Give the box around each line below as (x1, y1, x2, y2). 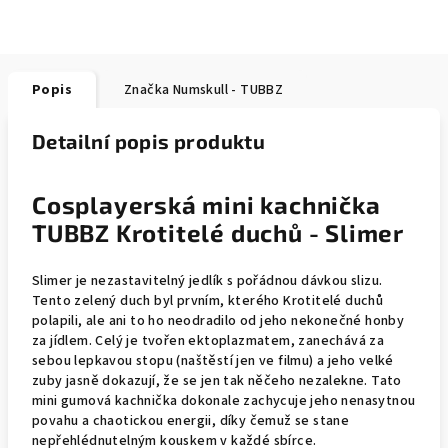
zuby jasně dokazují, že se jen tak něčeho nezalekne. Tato (32, 371, 402, 391)
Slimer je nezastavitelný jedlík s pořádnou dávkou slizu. (32, 271, 383, 291)
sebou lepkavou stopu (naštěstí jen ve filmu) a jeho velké (32, 351, 394, 371)
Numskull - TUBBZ (169, 80, 284, 100)
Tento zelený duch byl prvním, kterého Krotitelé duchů (32, 291, 384, 311)
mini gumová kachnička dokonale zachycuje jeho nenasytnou (32, 391, 416, 411)
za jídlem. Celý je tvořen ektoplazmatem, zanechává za (32, 331, 385, 351)
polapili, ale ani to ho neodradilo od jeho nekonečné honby (32, 311, 405, 331)
